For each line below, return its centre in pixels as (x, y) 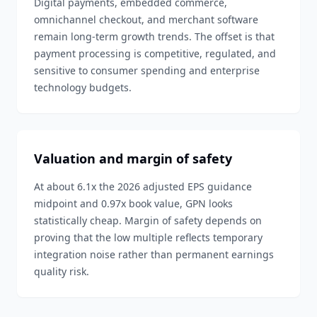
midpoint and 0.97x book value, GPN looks (133, 203)
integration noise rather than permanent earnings (154, 254)
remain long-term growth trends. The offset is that (154, 36)
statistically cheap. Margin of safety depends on (148, 220)
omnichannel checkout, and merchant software (146, 19)
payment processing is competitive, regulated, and (155, 53)
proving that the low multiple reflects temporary (148, 237)
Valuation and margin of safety (133, 158)
